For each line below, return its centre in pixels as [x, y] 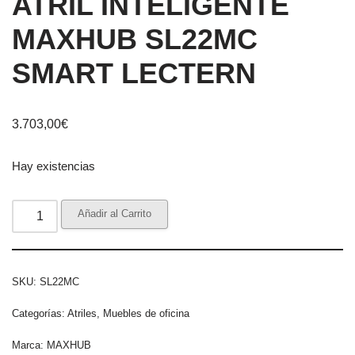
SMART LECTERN [134, 73]
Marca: [29, 345]
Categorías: [40, 313]
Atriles [82, 313]
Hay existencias [53, 166]
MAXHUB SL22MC [135, 39]
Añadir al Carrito [115, 213]
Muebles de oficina [146, 313]
